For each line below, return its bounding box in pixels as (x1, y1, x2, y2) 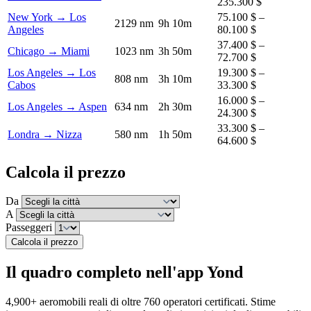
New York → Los (8, 10, 86, 23)
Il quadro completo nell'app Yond (6, 263, 243, 282)
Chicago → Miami (8, 44, 90, 57)
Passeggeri (6, 221, 52, 234)
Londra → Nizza (8, 128, 82, 140)
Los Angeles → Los (8, 66, 96, 78)
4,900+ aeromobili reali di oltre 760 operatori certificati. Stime (6, 296, 276, 308)
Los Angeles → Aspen (8, 100, 107, 112)
